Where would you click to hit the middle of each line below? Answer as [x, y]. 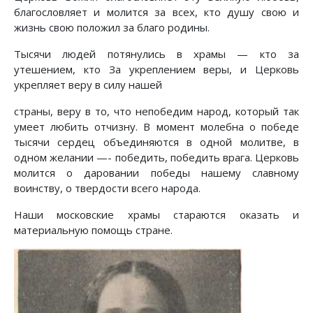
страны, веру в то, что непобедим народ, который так [156, 111]
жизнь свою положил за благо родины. [112, 28]
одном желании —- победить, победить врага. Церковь [156, 158]
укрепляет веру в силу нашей [88, 85]
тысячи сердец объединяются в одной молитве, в [156, 142]
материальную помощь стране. [93, 230]
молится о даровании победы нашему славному [156, 173]
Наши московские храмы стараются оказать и [156, 215]
